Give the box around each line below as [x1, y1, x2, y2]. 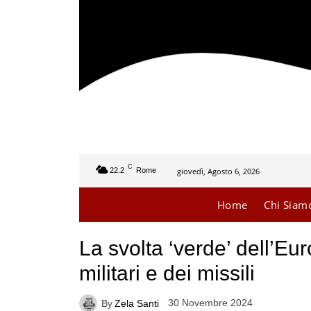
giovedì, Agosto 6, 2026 [177, 165, 260, 176]
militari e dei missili [79, 261, 255, 285]
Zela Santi [115, 297, 159, 309]
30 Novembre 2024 [168, 297, 253, 309]
